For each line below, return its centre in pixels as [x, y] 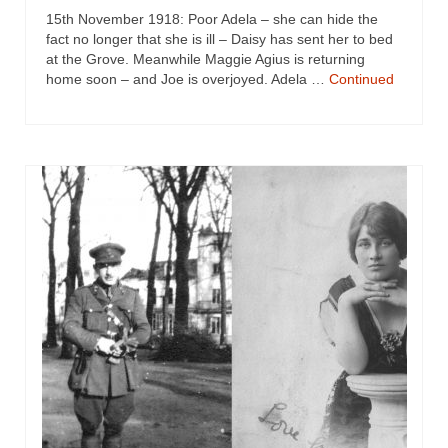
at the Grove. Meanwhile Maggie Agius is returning [205, 59]
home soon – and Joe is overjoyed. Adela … [187, 79]
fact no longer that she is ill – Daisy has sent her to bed [219, 39]
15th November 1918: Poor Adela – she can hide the [212, 19]
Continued [361, 79]
